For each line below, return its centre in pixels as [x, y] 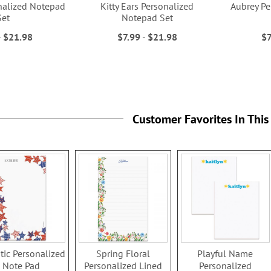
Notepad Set [147, 18]
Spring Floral [123, 254]
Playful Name [225, 254]
